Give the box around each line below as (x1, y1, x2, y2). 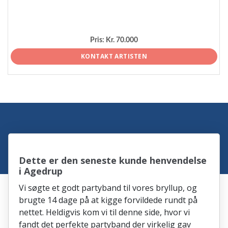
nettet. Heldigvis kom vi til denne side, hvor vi (19, 207, 190, 218)
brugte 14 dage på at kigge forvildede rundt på (19, 194, 198, 206)
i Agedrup (19, 165, 63, 178)
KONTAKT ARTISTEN (80, 52, 148, 61)
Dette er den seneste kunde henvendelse (19, 154, 207, 167)
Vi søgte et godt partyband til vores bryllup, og (19, 182, 197, 194)
